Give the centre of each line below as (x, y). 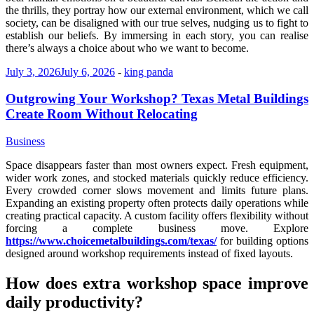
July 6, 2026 (88, 71)
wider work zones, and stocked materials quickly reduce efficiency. (157, 178)
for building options (262, 241)
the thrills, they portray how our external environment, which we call (157, 10)
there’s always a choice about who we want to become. (127, 48)
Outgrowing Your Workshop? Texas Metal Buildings (157, 99)
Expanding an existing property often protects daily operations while (157, 203)
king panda (149, 71)
